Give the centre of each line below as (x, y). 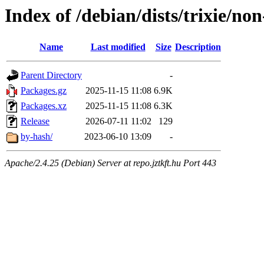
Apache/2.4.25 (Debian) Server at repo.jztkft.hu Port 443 (110, 163)
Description (198, 47)
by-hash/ (37, 137)
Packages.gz (44, 91)
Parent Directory (51, 75)
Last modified (118, 47)
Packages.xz (44, 106)
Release (35, 121)
